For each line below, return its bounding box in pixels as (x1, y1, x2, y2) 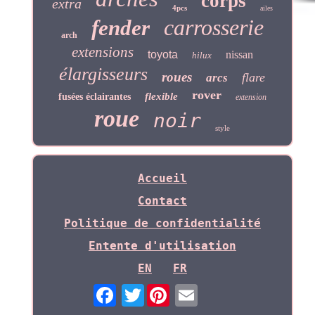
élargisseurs (59, 63, 148, 84)
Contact (137, 193, 187, 207)
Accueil (137, 171, 187, 185)
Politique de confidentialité (63, 216, 261, 230)
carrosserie (163, 14, 264, 40)
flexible (144, 90, 178, 102)
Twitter (143, 282, 193, 296)
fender (91, 15, 150, 40)
